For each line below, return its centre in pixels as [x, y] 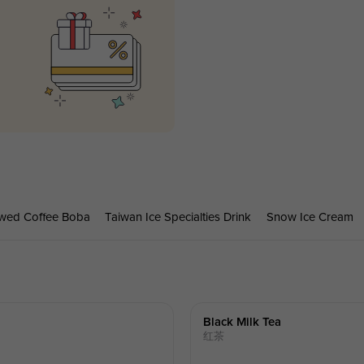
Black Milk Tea [243, 323]
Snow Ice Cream [310, 217]
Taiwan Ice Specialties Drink [178, 217]
